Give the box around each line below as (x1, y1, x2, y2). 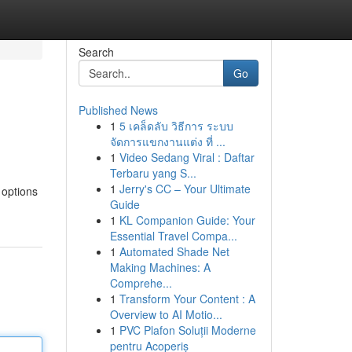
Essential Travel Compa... (109, 228, 237, 244)
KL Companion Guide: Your (119, 212, 255, 228)
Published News (78, 102, 158, 118)
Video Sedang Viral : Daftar (119, 149, 255, 165)
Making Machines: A (109, 259, 211, 275)
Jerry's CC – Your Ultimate (119, 181, 251, 196)
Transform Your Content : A (119, 291, 255, 306)
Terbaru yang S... (109, 165, 196, 181)
